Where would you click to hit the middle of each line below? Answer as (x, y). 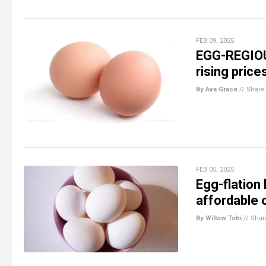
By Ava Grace (217, 89)
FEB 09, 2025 (215, 40)
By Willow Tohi (219, 218)
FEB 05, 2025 (215, 169)
